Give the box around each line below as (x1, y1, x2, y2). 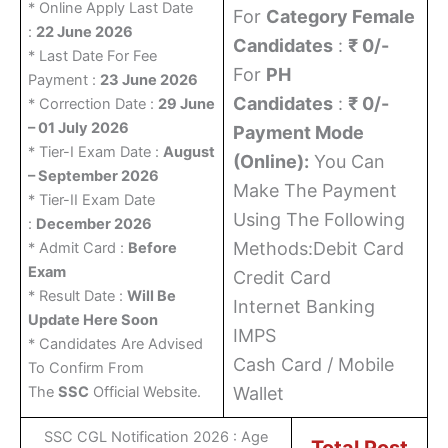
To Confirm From (28, 359, 145, 378)
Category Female (266, 6, 415, 28)
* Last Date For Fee (28, 47, 158, 66)
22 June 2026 (36, 23, 134, 42)
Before (128, 239, 178, 258)
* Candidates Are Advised (28, 335, 204, 354)
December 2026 (36, 215, 153, 234)
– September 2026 (28, 167, 160, 186)
